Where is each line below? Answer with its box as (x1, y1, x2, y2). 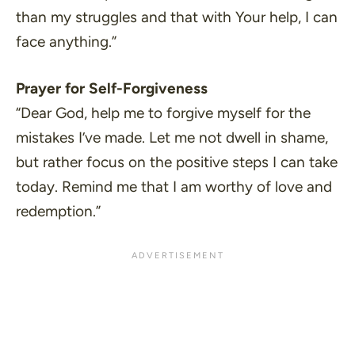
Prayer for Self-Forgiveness (16, 79, 208, 97)
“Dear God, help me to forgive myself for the (16, 104, 311, 122)
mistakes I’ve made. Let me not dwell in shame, (16, 128, 328, 147)
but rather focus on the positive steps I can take (16, 153, 338, 171)
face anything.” (16, 32, 116, 51)
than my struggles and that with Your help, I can (16, 7, 338, 26)
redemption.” (16, 202, 101, 220)
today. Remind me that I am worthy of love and (16, 177, 332, 196)
